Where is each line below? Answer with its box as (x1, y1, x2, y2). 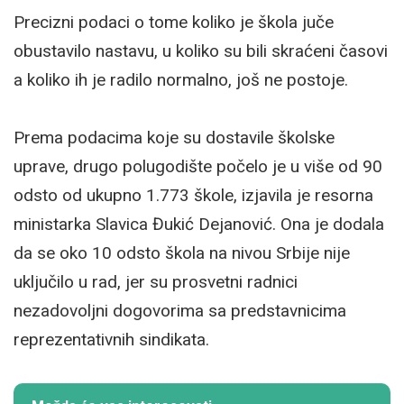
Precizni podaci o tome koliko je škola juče (14, 11, 334, 32)
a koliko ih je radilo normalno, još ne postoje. (14, 69, 348, 90)
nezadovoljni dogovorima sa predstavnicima (14, 299, 346, 321)
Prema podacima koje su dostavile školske (14, 126, 335, 148)
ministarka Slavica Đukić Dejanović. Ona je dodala (14, 213, 384, 234)
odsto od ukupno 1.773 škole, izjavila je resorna (14, 184, 373, 206)
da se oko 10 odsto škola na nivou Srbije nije (14, 242, 350, 263)
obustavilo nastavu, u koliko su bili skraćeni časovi (14, 40, 388, 61)
